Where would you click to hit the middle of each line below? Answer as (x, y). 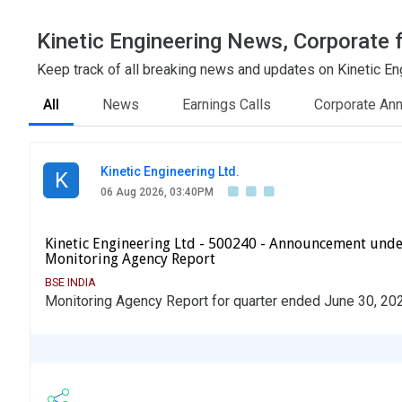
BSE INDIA (70, 283)
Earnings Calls (227, 105)
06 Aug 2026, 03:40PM (157, 192)
